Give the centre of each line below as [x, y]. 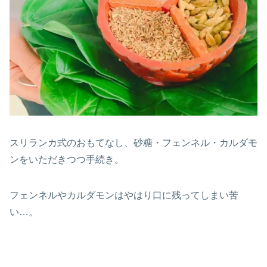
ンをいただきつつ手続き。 [67, 159]
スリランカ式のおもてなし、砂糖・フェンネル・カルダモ [133, 142]
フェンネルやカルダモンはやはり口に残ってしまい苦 [124, 195]
